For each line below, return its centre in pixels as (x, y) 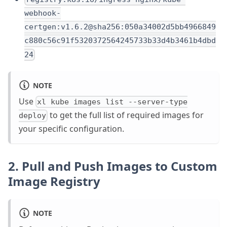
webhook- (43, 13)
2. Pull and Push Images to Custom (113, 166)
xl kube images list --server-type (112, 102)
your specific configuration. (71, 129)
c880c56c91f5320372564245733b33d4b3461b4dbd (120, 41)
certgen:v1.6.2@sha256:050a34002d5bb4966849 (120, 27)
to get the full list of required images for (126, 115)
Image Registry (54, 181)
